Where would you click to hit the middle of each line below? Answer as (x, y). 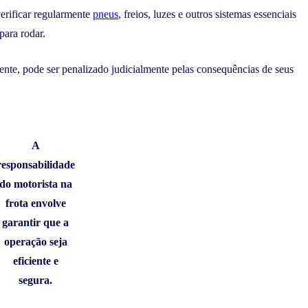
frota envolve (35, 203)
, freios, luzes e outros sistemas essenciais (207, 14)
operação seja (35, 241)
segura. (35, 280)
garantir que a (35, 222)
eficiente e (35, 261)
